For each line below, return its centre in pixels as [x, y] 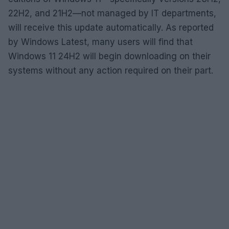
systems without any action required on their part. [111, 70]
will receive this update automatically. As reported [111, 27]
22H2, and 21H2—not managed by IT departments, [112, 13]
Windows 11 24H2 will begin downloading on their [109, 56]
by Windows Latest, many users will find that [100, 42]
